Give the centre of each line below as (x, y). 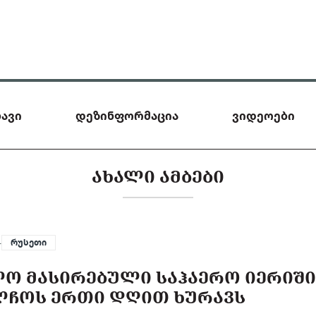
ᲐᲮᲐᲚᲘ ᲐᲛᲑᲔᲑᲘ (158, 176)
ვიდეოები (263, 115)
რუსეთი (29, 242)
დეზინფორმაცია (127, 115)
